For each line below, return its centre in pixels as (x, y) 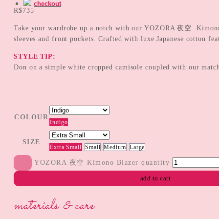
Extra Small (66, 147)
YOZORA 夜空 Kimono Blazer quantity (102, 162)
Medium (115, 147)
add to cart (155, 178)
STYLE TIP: (35, 56)
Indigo (59, 122)
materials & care (54, 206)
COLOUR (31, 117)
